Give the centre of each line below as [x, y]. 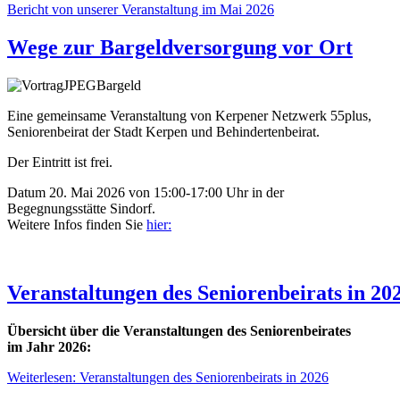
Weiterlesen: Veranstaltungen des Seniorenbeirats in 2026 [168, 377]
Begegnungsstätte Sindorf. [81, 208]
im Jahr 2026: [51, 346]
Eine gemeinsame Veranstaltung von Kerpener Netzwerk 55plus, [189, 115]
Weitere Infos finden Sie [77, 224]
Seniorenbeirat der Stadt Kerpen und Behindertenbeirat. [163, 131]
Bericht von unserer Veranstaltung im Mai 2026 [141, 10]
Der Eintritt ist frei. [60, 162]
